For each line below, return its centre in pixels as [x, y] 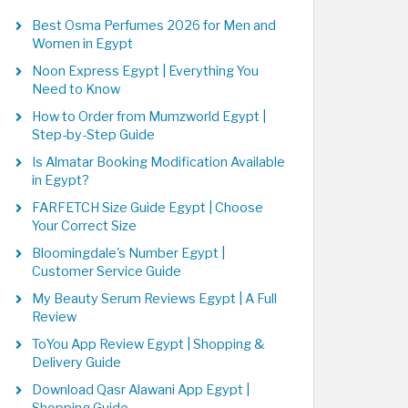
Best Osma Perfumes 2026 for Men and [154, 25]
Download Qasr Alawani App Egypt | [141, 390]
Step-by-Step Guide [93, 135]
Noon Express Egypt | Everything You [145, 71]
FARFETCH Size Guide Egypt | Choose [148, 208]
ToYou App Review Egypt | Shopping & [148, 344]
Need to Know [76, 89]
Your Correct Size [84, 226]
